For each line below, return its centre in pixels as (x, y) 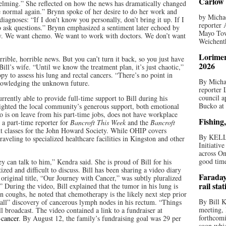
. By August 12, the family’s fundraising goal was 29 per (100, 218)
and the (137, 122)
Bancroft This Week (98, 122)
